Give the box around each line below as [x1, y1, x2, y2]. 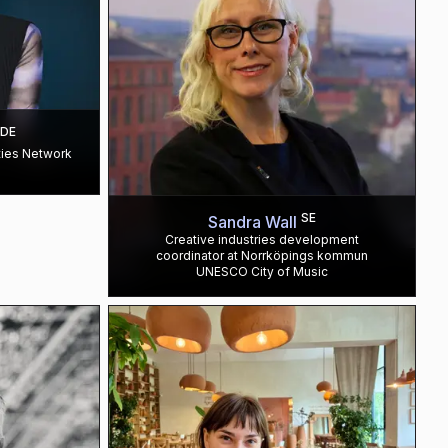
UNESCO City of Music [196, 264, 328, 279]
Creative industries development [165, 232, 359, 247]
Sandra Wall [208, 212, 297, 232]
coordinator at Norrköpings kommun [156, 248, 368, 263]
